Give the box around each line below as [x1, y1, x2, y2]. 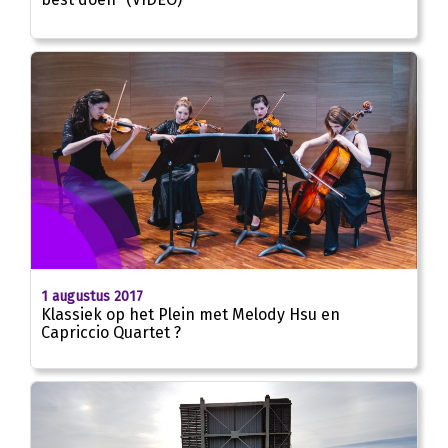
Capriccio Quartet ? [41, 322, 181, 342]
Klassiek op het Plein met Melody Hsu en [41, 304, 340, 324]
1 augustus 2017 [41, 287, 143, 305]
